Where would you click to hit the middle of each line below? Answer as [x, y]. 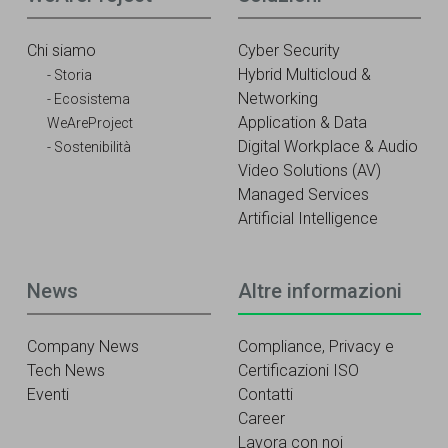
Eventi [48, 395]
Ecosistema [92, 98]
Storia [73, 74]
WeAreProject [90, 122]
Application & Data [302, 122]
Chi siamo [61, 50]
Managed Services [303, 194]
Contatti [265, 395]
